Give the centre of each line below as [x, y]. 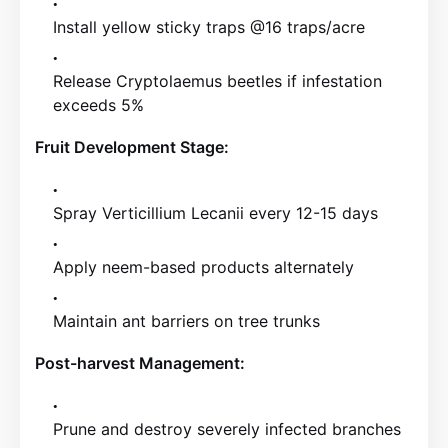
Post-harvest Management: [140, 363]
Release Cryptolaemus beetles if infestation [217, 81]
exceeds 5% [98, 105]
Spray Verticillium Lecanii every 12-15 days [215, 213]
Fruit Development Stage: [132, 147]
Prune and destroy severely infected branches [227, 429]
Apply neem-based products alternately [203, 267]
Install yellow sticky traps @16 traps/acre [209, 27]
